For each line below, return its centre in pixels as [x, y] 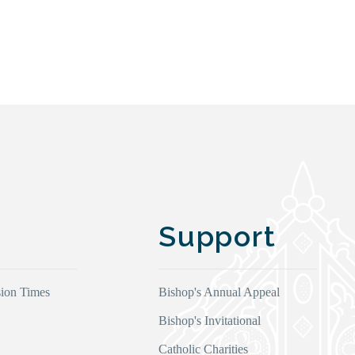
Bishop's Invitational [210, 321]
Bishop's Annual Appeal [219, 292]
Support [218, 237]
